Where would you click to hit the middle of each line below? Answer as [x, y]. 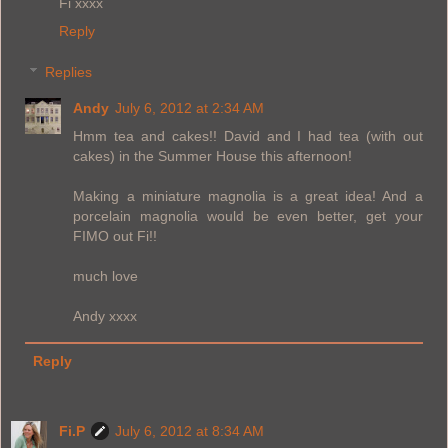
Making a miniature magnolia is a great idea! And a [248, 196]
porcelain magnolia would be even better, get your [248, 216]
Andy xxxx [105, 316]
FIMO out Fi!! [115, 236]
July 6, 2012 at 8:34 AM [189, 431]
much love [106, 276]
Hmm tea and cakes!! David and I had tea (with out [248, 136]
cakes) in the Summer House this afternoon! [213, 156]
